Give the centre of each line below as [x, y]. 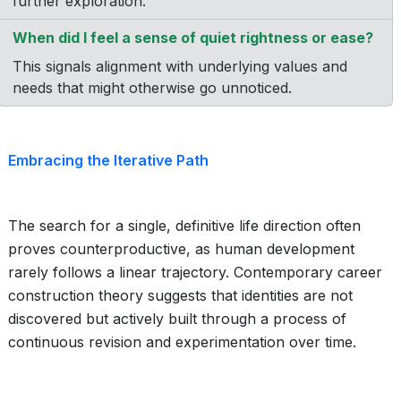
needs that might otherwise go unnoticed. [152, 88]
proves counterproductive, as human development [181, 249]
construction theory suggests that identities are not [180, 295]
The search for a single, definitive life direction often [184, 226]
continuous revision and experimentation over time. [182, 342]
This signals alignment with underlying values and [180, 66]
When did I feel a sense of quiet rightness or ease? [193, 38]
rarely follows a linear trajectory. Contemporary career [195, 272]
